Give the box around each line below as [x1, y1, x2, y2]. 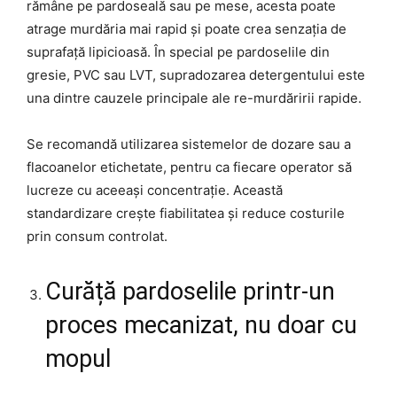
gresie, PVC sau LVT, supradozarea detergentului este [27, 66, 365, 83]
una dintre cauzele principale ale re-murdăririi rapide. [27, 89, 362, 106]
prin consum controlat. [27, 227, 167, 245]
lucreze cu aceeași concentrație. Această [27, 181, 283, 198]
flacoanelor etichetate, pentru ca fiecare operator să [27, 158, 352, 175]
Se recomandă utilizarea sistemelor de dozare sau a [27, 135, 351, 152]
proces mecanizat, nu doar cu [45, 310, 357, 339]
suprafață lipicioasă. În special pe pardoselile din [27, 43, 330, 60]
